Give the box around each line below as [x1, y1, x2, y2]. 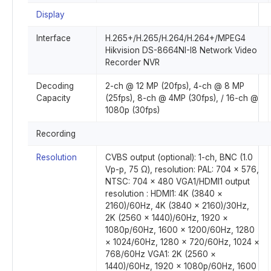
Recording [36, 129, 76, 139]
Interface [36, 33, 71, 43]
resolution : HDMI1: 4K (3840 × [105, 189, 223, 198]
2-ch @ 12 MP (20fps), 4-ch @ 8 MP [105, 81, 244, 91]
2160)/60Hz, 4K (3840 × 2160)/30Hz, [105, 201, 249, 211]
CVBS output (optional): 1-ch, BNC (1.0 [105, 152, 253, 162]
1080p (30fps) [105, 105, 160, 115]
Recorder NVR [105, 57, 160, 67]
